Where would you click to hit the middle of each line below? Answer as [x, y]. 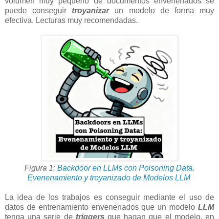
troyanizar [91, 10]
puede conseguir [39, 10]
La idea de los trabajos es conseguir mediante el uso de [109, 197]
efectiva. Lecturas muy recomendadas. [71, 20]
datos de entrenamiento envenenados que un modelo [101, 207]
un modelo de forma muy [162, 10]
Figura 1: [41, 168]
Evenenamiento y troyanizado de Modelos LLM [109, 178]
